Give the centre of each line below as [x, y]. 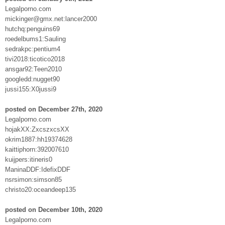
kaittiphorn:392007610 [37, 149]
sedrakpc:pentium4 [33, 49]
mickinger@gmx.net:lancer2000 [51, 19]
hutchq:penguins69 [32, 29]
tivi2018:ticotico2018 [35, 59]
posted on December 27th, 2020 [54, 109]
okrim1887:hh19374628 [39, 139]
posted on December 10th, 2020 [54, 209]
